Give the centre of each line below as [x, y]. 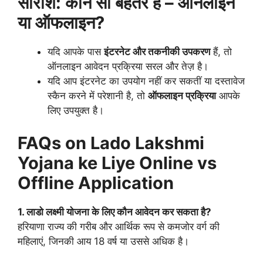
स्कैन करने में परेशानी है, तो [98, 96]
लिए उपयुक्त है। [76, 110]
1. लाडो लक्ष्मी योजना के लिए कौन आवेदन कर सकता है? [114, 212]
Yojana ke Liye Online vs [117, 163]
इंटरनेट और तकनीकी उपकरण [157, 52]
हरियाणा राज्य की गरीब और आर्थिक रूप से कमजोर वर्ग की [119, 226]
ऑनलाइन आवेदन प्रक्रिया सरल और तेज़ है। [128, 66]
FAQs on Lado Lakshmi [111, 143]
